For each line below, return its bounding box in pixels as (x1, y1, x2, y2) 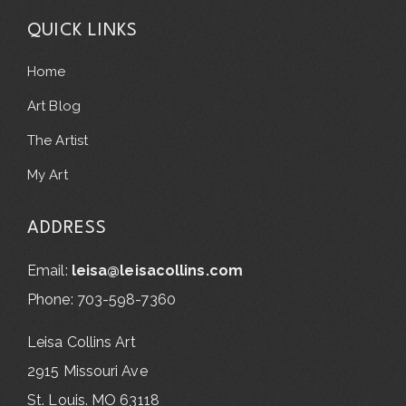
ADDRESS (27, 218, 107, 237)
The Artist (27, 131, 88, 149)
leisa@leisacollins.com (71, 261, 243, 279)
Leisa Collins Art (27, 333, 136, 351)
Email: (27, 261, 72, 279)
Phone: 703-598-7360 (27, 290, 176, 308)
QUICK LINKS (27, 21, 138, 40)
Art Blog (27, 97, 81, 114)
